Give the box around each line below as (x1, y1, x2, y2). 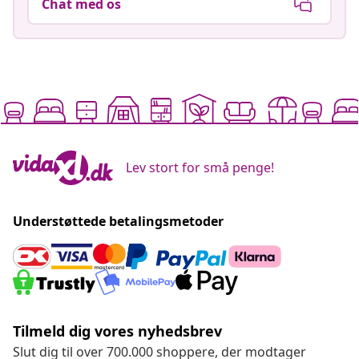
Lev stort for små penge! (126, 158, 274, 176)
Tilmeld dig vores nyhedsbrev (13, 321, 222, 341)
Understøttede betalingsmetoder (13, 212, 224, 230)
